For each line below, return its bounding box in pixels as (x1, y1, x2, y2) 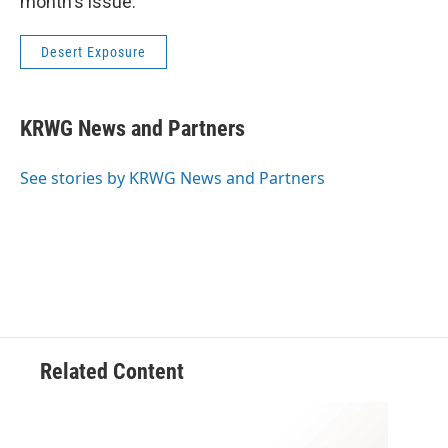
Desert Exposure (41, 44, 146, 61)
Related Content (40, 359, 184, 385)
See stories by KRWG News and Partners (20, 167, 325, 190)
